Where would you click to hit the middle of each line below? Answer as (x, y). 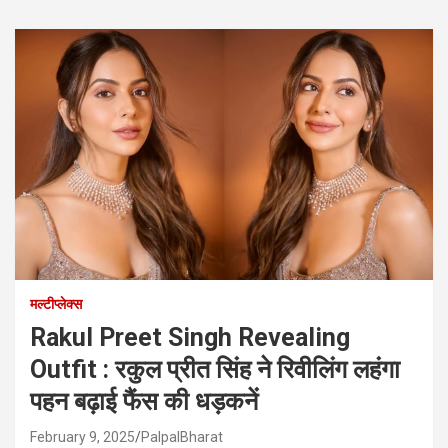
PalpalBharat (182, 436)
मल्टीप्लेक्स (56, 303)
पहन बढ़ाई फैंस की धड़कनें (144, 401)
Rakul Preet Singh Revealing (190, 337)
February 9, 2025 (82, 436)
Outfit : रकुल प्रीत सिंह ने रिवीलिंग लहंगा (215, 369)
